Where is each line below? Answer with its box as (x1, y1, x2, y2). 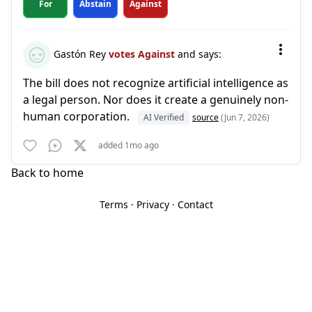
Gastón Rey (51, 47, 109, 61)
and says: (178, 47, 221, 61)
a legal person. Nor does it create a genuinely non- (23, 92, 288, 107)
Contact (177, 198, 213, 211)
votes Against (109, 47, 178, 61)
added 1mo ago (98, 139, 159, 151)
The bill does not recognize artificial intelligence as (23, 75, 288, 91)
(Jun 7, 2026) (221, 111, 270, 123)
